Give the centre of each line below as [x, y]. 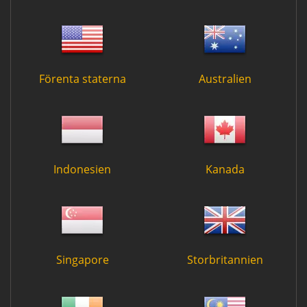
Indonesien [82, 169]
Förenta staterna [82, 78]
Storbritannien [225, 259]
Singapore [82, 259]
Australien [225, 78]
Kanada [225, 169]
